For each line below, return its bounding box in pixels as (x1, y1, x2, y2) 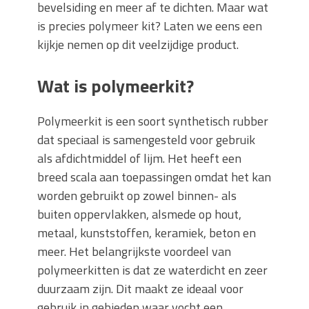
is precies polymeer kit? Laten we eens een (37, 17, 262, 35)
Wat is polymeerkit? (37, 72, 198, 99)
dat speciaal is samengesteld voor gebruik (37, 130, 255, 149)
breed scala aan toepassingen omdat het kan (37, 168, 271, 186)
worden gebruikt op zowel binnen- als (37, 186, 237, 205)
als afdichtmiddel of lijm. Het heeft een (37, 149, 241, 168)
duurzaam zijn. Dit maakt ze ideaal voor (37, 279, 243, 298)
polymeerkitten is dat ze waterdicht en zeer (37, 261, 268, 279)
